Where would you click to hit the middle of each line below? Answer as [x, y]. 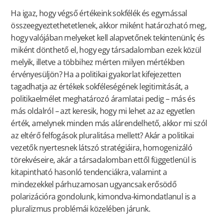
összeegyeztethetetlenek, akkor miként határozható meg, [109, 25]
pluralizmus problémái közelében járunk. [80, 208]
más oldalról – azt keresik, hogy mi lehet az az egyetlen [103, 111]
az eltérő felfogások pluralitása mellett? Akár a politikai [102, 135]
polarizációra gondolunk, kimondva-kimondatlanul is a [103, 196]
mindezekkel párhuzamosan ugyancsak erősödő [94, 184]
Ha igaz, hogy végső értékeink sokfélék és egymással [99, 13]
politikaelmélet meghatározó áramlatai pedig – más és [103, 99]
